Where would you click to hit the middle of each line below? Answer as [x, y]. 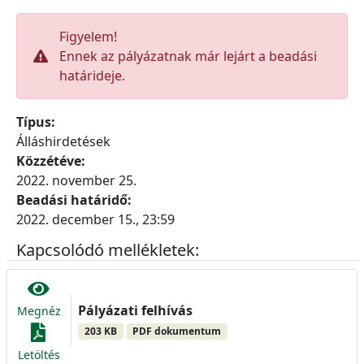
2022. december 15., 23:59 [95, 219]
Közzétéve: [54, 161]
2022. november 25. [76, 180]
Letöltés [39, 355]
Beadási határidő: [76, 200]
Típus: [39, 122]
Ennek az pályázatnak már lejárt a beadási [188, 56]
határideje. [92, 76]
